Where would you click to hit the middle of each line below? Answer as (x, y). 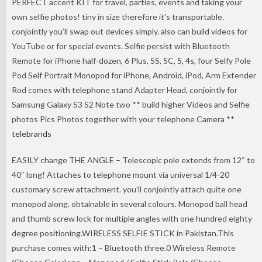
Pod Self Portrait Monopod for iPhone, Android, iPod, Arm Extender (134, 75)
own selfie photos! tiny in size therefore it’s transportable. (118, 16)
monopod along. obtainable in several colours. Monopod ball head (130, 204)
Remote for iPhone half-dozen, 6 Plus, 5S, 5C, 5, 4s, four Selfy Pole (131, 60)
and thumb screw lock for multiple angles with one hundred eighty (132, 218)
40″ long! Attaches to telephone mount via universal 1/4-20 (120, 174)
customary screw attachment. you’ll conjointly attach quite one (127, 189)
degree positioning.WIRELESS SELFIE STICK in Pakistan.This (123, 233)
